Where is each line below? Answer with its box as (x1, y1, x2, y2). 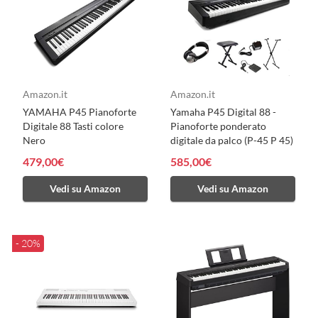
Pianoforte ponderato (170, 120, 266, 133)
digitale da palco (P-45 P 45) (170, 134, 293, 147)
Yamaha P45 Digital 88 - (170, 106, 276, 119)
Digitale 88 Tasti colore (23, 120, 124, 133)
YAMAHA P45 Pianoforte (23, 106, 136, 119)
